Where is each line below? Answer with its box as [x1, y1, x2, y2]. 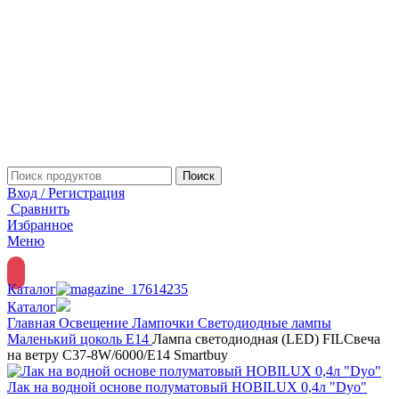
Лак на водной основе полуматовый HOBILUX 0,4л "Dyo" [7, 379, 367, 395]
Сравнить [11, 200, 69, 216]
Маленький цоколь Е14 [7, 330, 152, 346]
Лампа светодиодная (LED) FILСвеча [152, 330, 380, 346]
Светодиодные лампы [198, 314, 331, 330]
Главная [7, 314, 59, 330]
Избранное [7, 216, 73, 232]
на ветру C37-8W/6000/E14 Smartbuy [7, 346, 228, 362]
